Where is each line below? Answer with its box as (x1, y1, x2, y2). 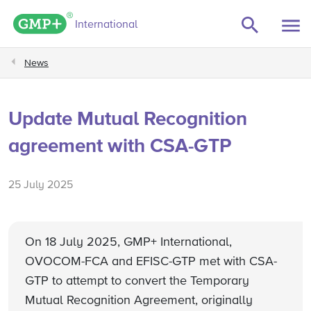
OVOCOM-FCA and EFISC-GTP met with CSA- (25, 255, 277, 268)
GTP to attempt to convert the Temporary (25, 275, 249, 287)
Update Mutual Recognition (8, 110, 247, 129)
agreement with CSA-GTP (8, 137, 231, 156)
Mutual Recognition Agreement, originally (25, 294, 253, 307)
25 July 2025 (8, 180, 73, 191)
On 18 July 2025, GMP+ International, (25, 236, 232, 249)
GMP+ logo (69, 13, 131, 26)
